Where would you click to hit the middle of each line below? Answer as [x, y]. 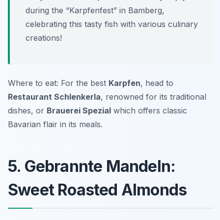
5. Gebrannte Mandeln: [92, 166]
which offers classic [149, 111]
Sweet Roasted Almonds [97, 190]
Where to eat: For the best [58, 83]
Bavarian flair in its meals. [55, 124]
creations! [44, 38]
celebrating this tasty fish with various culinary [112, 24]
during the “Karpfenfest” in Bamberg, [95, 11]
